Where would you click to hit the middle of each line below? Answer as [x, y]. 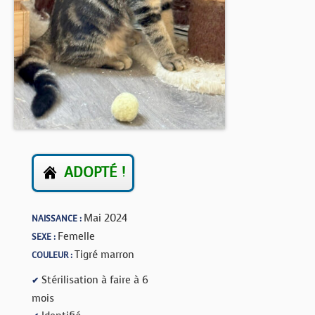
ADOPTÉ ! [95, 173]
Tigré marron [104, 255]
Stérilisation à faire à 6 [94, 280]
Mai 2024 [105, 218]
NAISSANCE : [58, 219]
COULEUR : [53, 255]
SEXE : [45, 237]
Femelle [76, 236]
